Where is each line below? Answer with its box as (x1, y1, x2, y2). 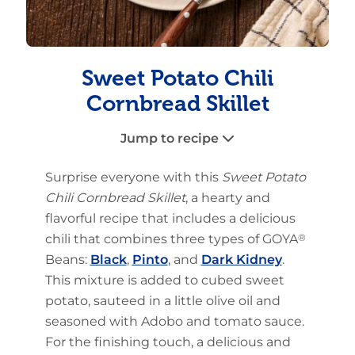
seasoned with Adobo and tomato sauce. (44, 314, 304, 330)
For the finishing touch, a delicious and (44, 334, 291, 350)
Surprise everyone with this (44, 170, 222, 185)
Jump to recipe (120, 131, 222, 147)
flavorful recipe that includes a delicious (44, 211, 296, 227)
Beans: (44, 252, 90, 268)
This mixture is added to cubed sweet (44, 273, 284, 288)
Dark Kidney (200, 252, 282, 268)
